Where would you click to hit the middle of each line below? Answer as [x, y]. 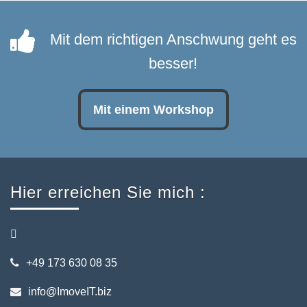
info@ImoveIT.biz [70, 292]
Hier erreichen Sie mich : [108, 192]
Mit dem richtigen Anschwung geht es [173, 39]
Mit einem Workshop [153, 110]
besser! [173, 63]
